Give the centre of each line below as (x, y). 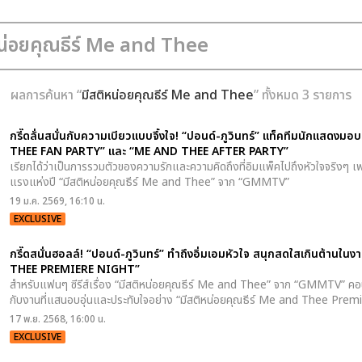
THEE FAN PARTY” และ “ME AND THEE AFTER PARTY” (149, 152)
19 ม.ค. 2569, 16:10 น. (57, 201)
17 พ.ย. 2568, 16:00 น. (58, 320)
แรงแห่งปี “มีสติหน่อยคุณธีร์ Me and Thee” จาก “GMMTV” (149, 182)
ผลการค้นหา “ (46, 95)
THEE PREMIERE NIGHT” (75, 270)
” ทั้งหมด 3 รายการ (303, 95)
